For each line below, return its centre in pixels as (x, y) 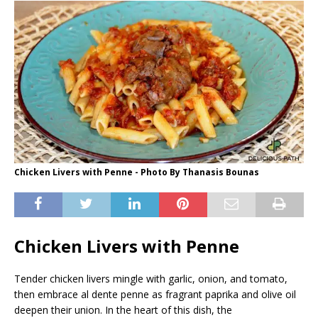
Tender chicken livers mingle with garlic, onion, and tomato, (151, 279)
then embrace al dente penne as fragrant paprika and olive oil (155, 295)
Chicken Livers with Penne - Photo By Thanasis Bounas (137, 172)
